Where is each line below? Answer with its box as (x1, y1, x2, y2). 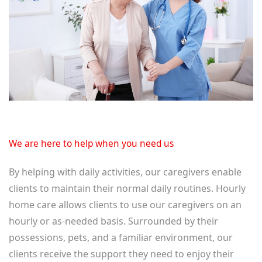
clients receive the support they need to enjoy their (9, 247, 234, 260)
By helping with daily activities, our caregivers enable (9, 165, 242, 178)
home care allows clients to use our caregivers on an (9, 198, 242, 211)
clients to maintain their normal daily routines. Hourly (9, 181, 246, 195)
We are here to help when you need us (9, 137, 174, 150)
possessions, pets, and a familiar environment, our (9, 230, 233, 244)
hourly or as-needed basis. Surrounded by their (9, 214, 218, 227)
